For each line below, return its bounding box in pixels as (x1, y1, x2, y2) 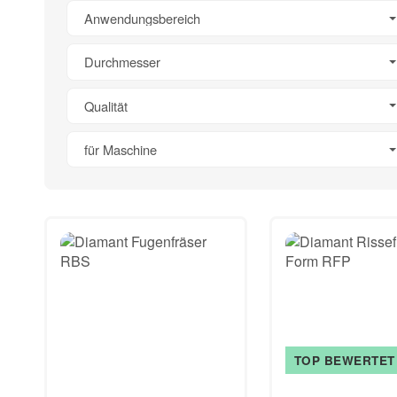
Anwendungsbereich (84, 9, 201, 28)
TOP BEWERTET (293, 352, 395, 370)
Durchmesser (84, 52, 161, 72)
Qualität (84, 96, 128, 115)
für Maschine (84, 140, 158, 160)
